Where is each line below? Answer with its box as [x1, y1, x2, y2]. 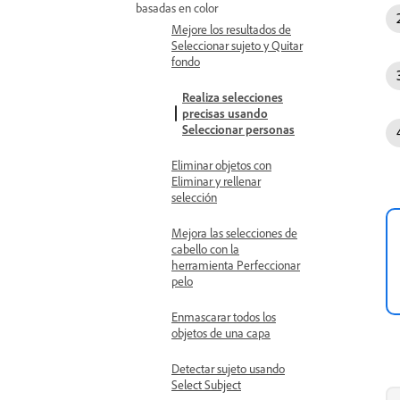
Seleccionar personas [182, 121, 295, 137]
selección [171, 189, 217, 204]
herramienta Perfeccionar [171, 257, 300, 272]
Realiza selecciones [182, 89, 283, 104]
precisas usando [182, 105, 268, 121]
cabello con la [171, 241, 239, 256]
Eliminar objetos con [171, 157, 271, 172]
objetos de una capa [171, 325, 271, 340]
